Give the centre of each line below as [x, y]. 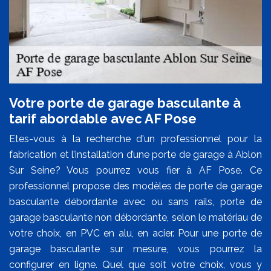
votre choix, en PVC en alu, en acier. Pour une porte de [135, 233]
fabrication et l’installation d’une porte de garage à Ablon [135, 154]
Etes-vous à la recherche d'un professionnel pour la [135, 139]
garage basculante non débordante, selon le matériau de [135, 217]
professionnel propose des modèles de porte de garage [135, 186]
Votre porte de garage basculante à [125, 103]
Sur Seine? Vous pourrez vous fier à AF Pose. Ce [135, 170]
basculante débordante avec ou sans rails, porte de [135, 201]
